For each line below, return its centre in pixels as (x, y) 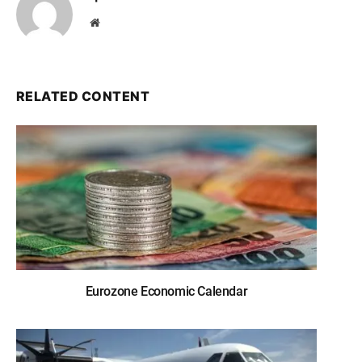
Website (117, 21)
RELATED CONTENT (83, 96)
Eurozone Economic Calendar (166, 291)
